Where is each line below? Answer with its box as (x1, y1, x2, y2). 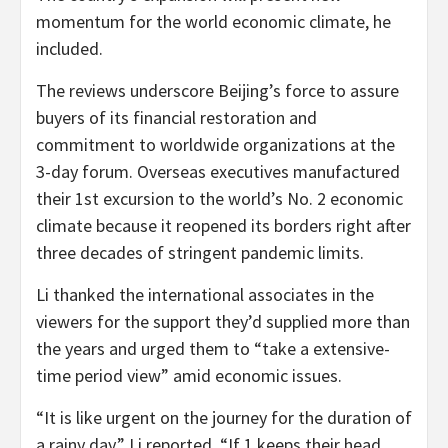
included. (36, 36, 103, 60)
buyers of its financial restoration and (36, 105, 317, 129)
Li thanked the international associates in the (36, 282, 374, 306)
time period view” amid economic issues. (36, 363, 342, 387)
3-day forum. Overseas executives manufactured (36, 159, 400, 183)
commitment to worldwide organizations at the (36, 132, 395, 156)
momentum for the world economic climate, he (36, 9, 391, 33)
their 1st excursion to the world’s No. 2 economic (36, 186, 403, 210)
